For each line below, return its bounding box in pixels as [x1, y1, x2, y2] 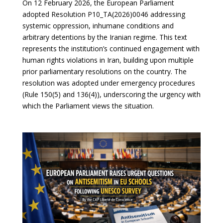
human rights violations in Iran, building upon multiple [22, 55, 194, 65]
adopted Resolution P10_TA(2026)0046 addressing [22, 9, 185, 19]
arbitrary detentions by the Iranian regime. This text [22, 32, 187, 42]
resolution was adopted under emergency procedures [22, 78, 195, 88]
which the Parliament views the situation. [22, 101, 154, 111]
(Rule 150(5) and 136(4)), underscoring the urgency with [22, 90, 201, 100]
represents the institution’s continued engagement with [22, 44, 200, 54]
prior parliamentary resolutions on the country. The [22, 67, 187, 77]
